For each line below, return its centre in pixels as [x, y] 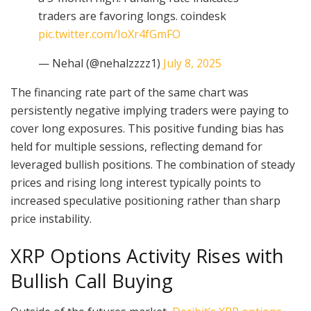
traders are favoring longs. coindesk [132, 16]
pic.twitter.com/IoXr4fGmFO [109, 34]
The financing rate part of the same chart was [129, 93]
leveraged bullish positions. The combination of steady [153, 165]
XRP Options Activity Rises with [147, 255]
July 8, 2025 [192, 64]
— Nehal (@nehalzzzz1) [101, 64]
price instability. [51, 219]
